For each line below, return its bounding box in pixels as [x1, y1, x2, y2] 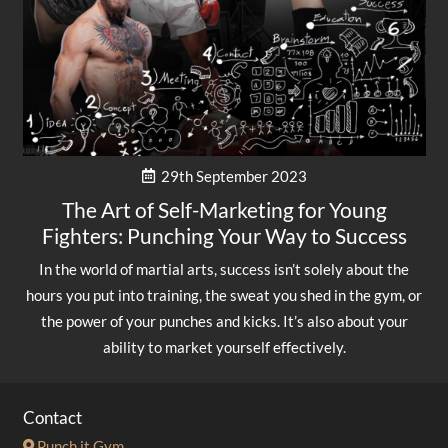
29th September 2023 [160, 167, 307, 186]
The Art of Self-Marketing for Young [61, 196, 387, 222]
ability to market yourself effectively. [102, 338, 346, 357]
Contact [22, 408, 82, 429]
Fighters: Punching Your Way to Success [41, 222, 407, 248]
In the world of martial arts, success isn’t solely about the [39, 260, 409, 279]
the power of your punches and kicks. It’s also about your [40, 312, 408, 331]
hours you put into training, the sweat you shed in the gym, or [26, 286, 422, 305]
